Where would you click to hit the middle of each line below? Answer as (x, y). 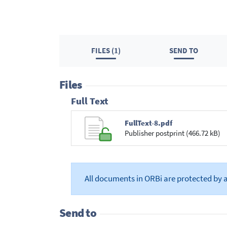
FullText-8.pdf (148, 123)
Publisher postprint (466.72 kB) (172, 133)
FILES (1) (106, 51)
